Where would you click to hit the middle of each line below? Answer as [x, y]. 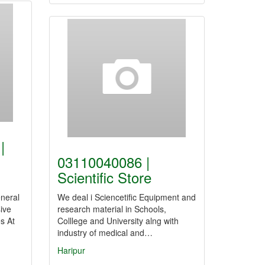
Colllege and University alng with [118, 221]
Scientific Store [104, 177]
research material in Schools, [112, 209]
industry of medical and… [105, 232]
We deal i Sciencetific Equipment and [127, 197]
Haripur [71, 250]
